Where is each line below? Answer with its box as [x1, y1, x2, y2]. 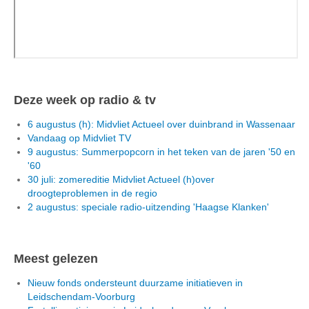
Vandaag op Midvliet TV [28, 132, 131, 143]
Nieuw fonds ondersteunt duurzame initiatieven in [28, 277, 243, 288]
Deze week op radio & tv [14, 92, 156, 107]
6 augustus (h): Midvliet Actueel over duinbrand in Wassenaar [28, 118, 295, 130]
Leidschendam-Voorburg [28, 290, 135, 302]
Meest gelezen [14, 251, 98, 266]
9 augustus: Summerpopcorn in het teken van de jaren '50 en [28, 146, 295, 157]
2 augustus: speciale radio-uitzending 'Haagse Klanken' [28, 201, 269, 212]
